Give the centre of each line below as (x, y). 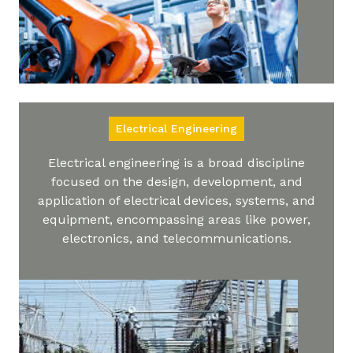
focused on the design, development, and (176, 181)
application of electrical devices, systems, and (176, 200)
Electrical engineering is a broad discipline (176, 162)
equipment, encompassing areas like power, (176, 219)
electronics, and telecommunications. (176, 238)
